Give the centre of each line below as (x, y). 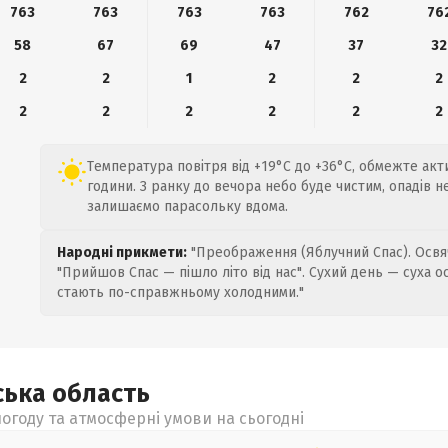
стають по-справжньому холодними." (180, 292)
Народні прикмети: (122, 252)
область (101, 394)
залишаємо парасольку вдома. (187, 206)
